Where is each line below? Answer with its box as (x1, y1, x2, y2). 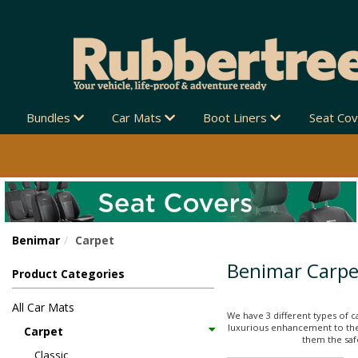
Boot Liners (203, 109, 271, 125)
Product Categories (12, 266, 125, 282)
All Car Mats (12, 300, 74, 316)
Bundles (26, 109, 74, 125)
